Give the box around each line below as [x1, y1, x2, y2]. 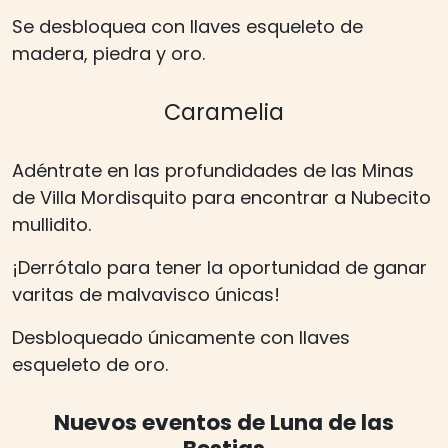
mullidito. [12, 212, 91, 238]
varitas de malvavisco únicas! [12, 282, 280, 308]
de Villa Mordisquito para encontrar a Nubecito [12, 185, 431, 211]
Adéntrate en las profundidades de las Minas [12, 158, 414, 184]
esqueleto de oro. [12, 352, 168, 378]
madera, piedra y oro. [12, 41, 205, 67]
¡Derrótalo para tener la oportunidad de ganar [12, 255, 427, 281]
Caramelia [164, 96, 284, 129]
